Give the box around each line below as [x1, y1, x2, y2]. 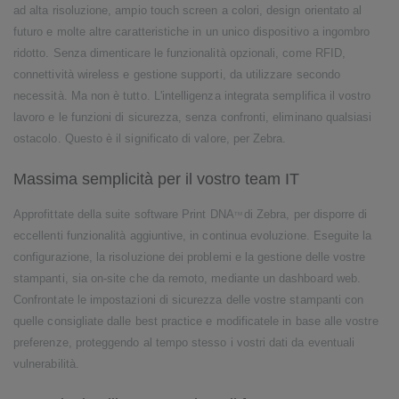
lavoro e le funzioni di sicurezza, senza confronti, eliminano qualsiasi [13, 111, 372, 124]
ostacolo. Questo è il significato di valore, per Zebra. [13, 133, 287, 145]
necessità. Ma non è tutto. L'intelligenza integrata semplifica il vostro [13, 90, 371, 102]
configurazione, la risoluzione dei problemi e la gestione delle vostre [13, 250, 366, 264]
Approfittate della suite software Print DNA [13, 208, 234, 221]
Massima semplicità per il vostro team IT [13, 169, 299, 188]
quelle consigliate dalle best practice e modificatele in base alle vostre [13, 314, 379, 328]
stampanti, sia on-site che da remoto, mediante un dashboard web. [13, 272, 362, 285]
